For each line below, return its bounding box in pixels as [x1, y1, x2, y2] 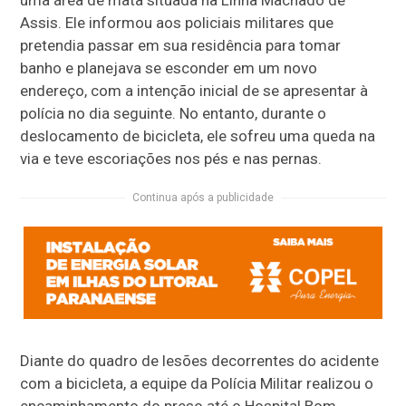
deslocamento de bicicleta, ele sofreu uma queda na [20, 127, 376, 146]
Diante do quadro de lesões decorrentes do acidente [20, 351, 380, 370]
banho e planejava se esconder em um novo [20, 59, 318, 78]
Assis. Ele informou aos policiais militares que [20, 14, 334, 33]
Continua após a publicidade [132, 191, 274, 205]
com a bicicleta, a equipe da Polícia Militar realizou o [20, 373, 374, 392]
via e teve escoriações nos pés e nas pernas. [20, 150, 323, 169]
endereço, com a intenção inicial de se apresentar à [20, 82, 369, 101]
